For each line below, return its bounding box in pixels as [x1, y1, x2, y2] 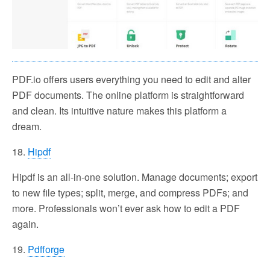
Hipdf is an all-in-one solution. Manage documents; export [12, 169, 257, 184]
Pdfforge [28, 242, 64, 256]
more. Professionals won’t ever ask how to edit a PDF [12, 201, 240, 215]
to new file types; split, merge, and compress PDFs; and [12, 185, 248, 199]
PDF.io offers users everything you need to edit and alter [12, 72, 251, 86]
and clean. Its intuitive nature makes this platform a [12, 103, 227, 118]
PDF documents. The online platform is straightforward [12, 87, 244, 102]
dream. [12, 119, 42, 133]
